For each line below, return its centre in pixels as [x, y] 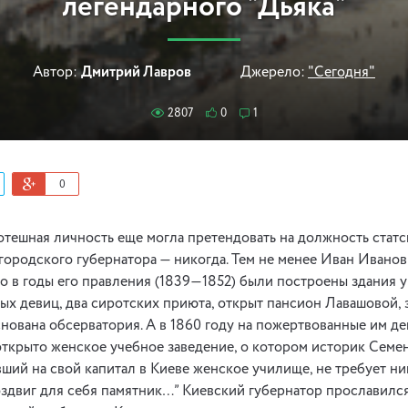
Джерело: [273, 73]
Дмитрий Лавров [136, 73]
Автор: [55, 73]
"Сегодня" [342, 73]
